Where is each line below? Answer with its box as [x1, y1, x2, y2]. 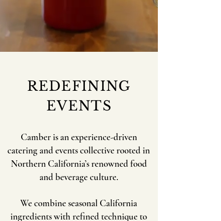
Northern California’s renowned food [10, 158, 147, 169]
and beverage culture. [39, 171, 118, 183]
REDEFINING [27, 78, 131, 94]
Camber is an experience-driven [20, 131, 137, 143]
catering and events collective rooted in [7, 145, 150, 156]
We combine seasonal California [20, 197, 137, 209]
